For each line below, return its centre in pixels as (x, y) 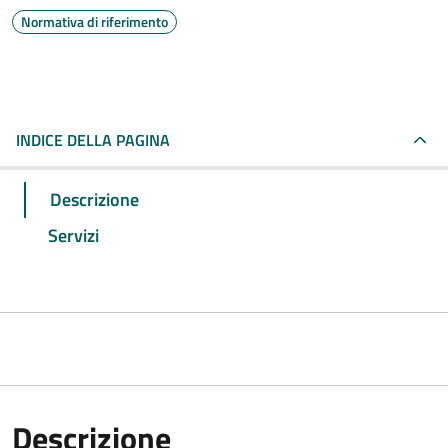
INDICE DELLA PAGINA (93, 140)
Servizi (73, 235)
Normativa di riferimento (94, 21)
